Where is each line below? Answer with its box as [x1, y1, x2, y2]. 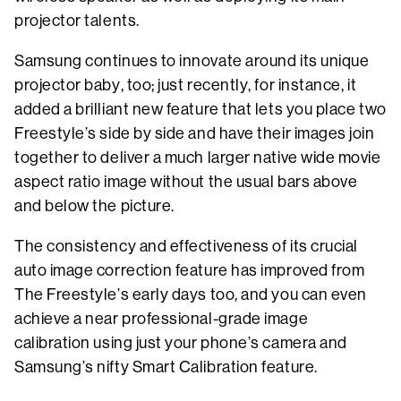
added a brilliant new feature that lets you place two [14, 99, 387, 118]
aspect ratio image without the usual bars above [14, 172, 358, 191]
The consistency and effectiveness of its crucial [14, 236, 358, 255]
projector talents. [14, 11, 140, 30]
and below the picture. [14, 196, 175, 215]
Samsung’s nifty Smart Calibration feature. [14, 357, 318, 376]
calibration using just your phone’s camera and [14, 333, 347, 352]
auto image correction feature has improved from [14, 260, 365, 279]
